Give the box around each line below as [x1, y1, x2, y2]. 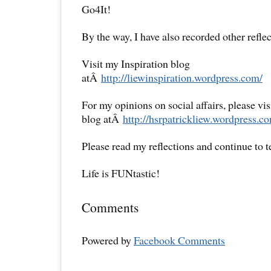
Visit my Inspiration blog [82, 56, 190, 71]
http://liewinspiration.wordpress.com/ [101, 70, 263, 85]
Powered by [82, 232, 134, 247]
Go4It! [82, 1, 111, 16]
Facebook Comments [134, 232, 225, 247]
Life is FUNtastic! [82, 165, 160, 180]
